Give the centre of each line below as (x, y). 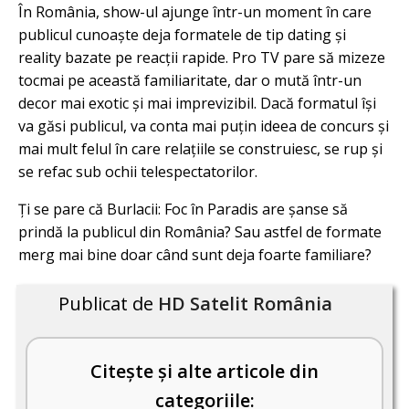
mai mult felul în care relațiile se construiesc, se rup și (200, 149)
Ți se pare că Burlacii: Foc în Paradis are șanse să (183, 209)
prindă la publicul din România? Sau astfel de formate (200, 232)
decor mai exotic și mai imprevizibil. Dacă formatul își (197, 103)
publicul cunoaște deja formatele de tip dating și (182, 35)
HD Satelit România (245, 304)
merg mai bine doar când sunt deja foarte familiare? (195, 255)
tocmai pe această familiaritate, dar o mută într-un (190, 80)
